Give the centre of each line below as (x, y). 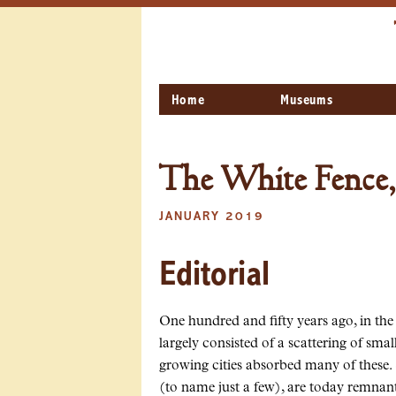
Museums (307, 101)
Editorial (214, 276)
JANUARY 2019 (212, 217)
